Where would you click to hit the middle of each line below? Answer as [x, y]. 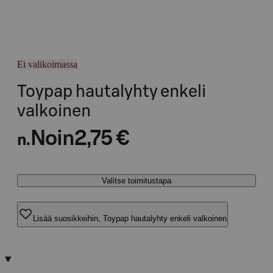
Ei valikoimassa [47, 64]
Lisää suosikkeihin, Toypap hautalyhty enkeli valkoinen [130, 218]
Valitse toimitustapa [136, 181]
